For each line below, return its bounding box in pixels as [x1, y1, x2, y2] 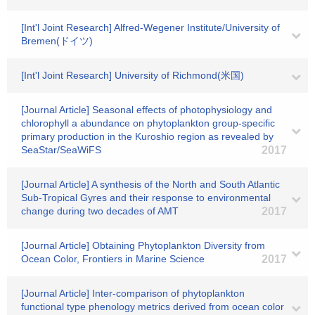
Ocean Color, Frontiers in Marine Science [21, 253, 205, 264]
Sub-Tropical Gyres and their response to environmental [21, 192, 271, 203]
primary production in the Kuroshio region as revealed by [21, 131, 274, 142]
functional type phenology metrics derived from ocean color [21, 301, 284, 312]
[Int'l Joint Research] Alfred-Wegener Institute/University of [21, 22, 280, 33]
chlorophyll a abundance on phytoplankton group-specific [21, 117, 275, 129]
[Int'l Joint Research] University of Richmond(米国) [21, 70, 244, 81]
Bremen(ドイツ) [21, 35, 93, 46]
